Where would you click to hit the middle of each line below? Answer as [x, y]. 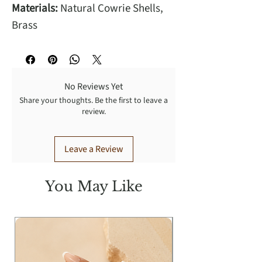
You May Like [94, 187]
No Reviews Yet [94, 87]
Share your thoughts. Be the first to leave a [94, 101]
